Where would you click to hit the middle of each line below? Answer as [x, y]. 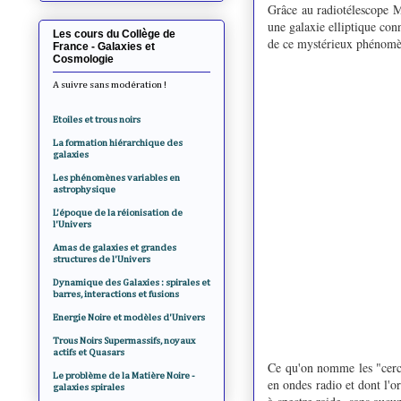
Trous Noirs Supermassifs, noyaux [124, 340]
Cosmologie [83, 59]
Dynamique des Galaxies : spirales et [132, 282]
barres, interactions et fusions [116, 294]
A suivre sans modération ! [110, 84]
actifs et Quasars [89, 352]
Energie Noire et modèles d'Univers [129, 317]
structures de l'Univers [102, 259]
